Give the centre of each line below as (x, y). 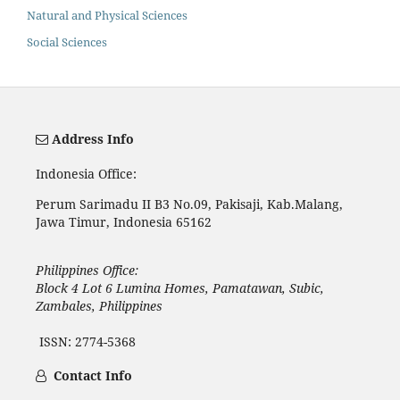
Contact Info (91, 376)
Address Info (92, 139)
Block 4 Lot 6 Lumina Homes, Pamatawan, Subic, (179, 287)
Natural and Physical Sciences (107, 15)
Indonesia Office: (86, 173)
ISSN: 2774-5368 (85, 341)
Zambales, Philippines (99, 305)
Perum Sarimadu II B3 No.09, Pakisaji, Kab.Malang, (189, 204)
